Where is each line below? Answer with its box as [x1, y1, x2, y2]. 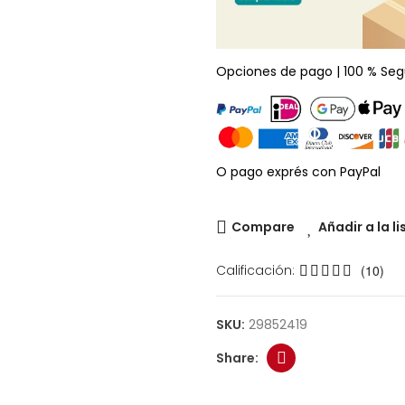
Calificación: [216, 261, 295, 279]
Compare [231, 218, 295, 236]
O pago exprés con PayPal [216, 163, 381, 181]
